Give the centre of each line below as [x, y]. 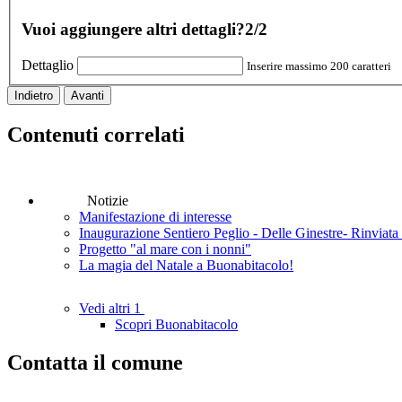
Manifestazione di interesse [155, 216]
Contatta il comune [95, 363]
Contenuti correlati [96, 134]
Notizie [107, 200]
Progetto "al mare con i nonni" [165, 249]
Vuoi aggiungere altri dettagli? [133, 30]
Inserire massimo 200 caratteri [319, 66]
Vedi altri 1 [112, 309]
